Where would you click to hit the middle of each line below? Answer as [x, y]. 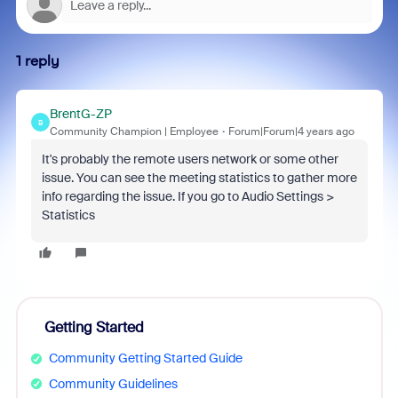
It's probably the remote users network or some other [190, 159]
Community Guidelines [113, 383]
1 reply [37, 61]
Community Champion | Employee [134, 131]
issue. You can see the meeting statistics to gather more [199, 178]
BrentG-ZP [80, 114]
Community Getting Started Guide [145, 358]
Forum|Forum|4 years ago [291, 131]
